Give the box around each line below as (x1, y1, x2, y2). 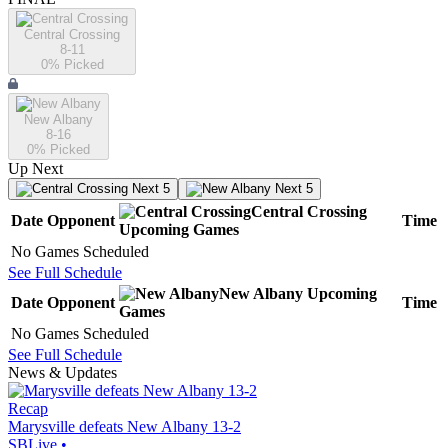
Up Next (8, 160, 63, 178)
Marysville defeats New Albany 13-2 (8, 418, 241, 436)
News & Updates (8, 364, 117, 382)
